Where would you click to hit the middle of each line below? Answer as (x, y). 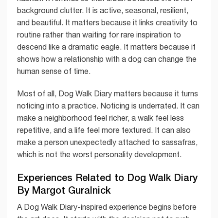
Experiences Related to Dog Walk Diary (107, 177)
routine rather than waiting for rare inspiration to (99, 35)
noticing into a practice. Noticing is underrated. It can (108, 105)
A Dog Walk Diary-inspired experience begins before (107, 207)
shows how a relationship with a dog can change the (107, 59)
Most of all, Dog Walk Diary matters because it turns (108, 93)
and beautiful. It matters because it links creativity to (107, 23)
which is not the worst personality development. (99, 154)
